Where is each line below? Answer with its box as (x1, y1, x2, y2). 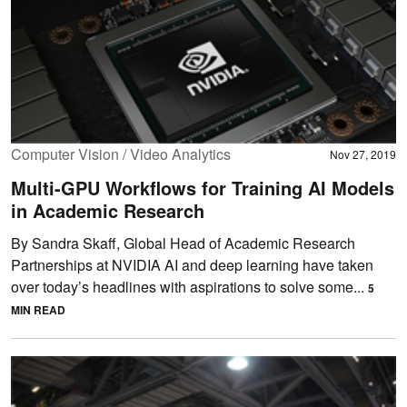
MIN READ (11, 301, 65, 318)
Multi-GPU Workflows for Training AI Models (11, 174, 394, 201)
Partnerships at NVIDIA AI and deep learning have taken (11, 253, 373, 275)
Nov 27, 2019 (330, 145, 396, 162)
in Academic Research (11, 196, 204, 223)
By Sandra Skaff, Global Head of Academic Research (11, 232, 355, 253)
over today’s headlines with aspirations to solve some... (11, 275, 368, 297)
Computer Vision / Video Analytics (11, 143, 231, 164)
